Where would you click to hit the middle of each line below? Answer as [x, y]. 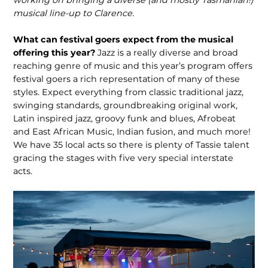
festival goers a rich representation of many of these [127, 79]
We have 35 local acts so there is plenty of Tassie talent [132, 144]
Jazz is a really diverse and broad [168, 52]
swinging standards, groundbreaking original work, [126, 105]
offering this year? [56, 52]
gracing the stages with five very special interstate [124, 158]
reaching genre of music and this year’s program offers [133, 66]
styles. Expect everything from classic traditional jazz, [129, 92]
